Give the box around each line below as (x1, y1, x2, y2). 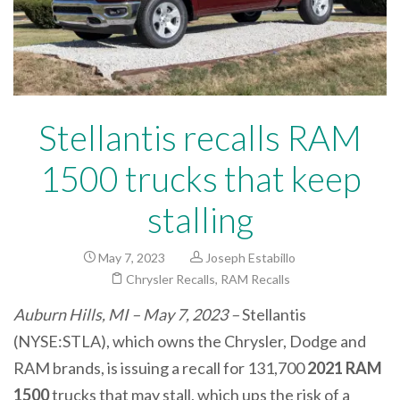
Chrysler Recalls (125, 271, 215, 287)
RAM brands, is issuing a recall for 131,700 (13, 357, 307, 378)
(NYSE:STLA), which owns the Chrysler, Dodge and (13, 330, 366, 351)
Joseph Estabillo (204, 249, 296, 265)
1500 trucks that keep (39, 157, 361, 199)
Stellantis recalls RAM (38, 116, 362, 158)
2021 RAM (307, 357, 382, 378)
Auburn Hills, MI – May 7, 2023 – (13, 304, 239, 324)
